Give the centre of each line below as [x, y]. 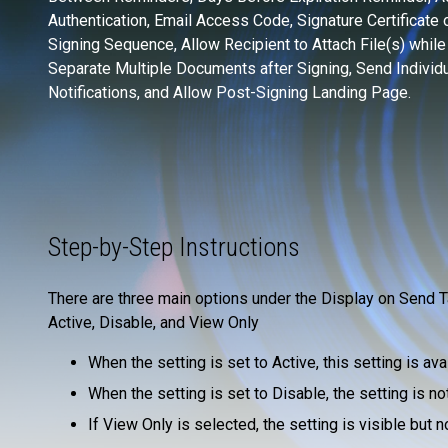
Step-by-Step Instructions [174, 247]
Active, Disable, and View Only [153, 323]
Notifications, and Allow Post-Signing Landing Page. [229, 93]
